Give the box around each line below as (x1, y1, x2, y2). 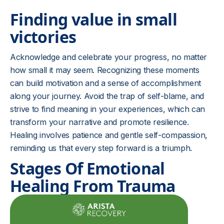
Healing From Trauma (10, 175, 175, 196)
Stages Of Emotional (10, 157, 165, 179)
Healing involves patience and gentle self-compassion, (10, 130, 208, 140)
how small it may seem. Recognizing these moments (10, 65, 199, 75)
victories (10, 26, 76, 47)
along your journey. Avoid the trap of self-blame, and (10, 91, 204, 101)
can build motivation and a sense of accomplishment (10, 78, 201, 88)
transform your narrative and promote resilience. (10, 117, 189, 127)
